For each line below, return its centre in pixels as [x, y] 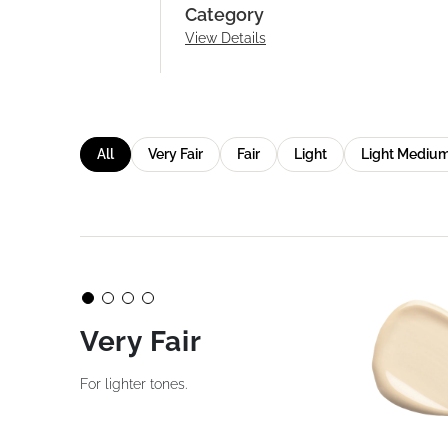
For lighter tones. [133, 384]
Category [224, 14]
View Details [225, 38]
